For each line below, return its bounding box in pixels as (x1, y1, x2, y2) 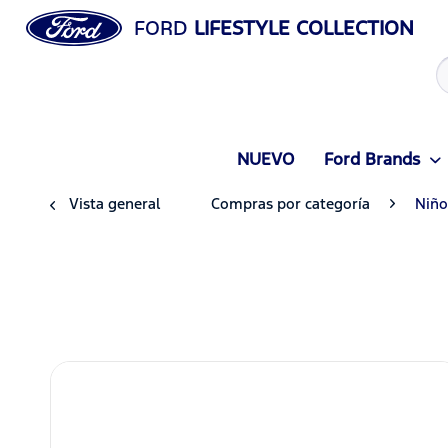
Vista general (69, 194, 161, 213)
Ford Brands (324, 148, 420, 170)
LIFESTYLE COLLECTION (187, 15, 414, 41)
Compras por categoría (211, 194, 370, 213)
